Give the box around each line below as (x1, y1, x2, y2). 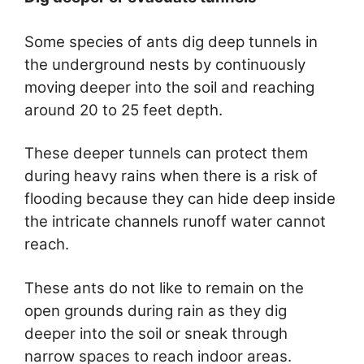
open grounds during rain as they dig (24, 301, 287, 320)
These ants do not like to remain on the (24, 278, 304, 297)
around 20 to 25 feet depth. (24, 100, 223, 119)
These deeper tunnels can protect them (24, 144, 308, 163)
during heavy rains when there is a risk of (24, 167, 318, 186)
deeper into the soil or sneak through (24, 323, 288, 343)
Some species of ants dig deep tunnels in (24, 32, 318, 51)
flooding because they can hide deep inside (24, 189, 336, 209)
